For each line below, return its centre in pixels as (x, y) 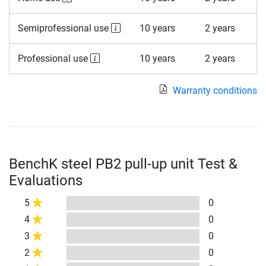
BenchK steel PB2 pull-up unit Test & (123, 164)
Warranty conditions (215, 91)
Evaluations (46, 181)
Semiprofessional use (64, 28)
